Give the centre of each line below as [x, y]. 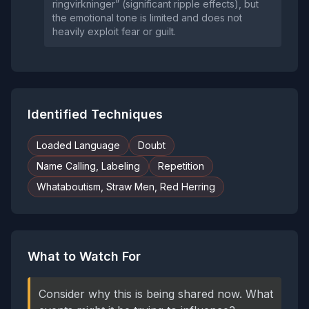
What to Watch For [84, 256]
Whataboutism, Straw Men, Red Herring [126, 187]
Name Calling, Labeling [88, 166]
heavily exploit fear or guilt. [114, 31]
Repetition [181, 166]
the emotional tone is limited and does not [147, 18]
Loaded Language [78, 145]
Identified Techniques [95, 114]
